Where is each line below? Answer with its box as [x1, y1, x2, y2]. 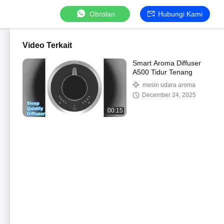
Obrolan [89, 9, 115, 18]
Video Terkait [22, 41, 72, 49]
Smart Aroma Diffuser [132, 59, 201, 67]
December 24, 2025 [142, 91, 196, 98]
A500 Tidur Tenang [132, 68, 192, 76]
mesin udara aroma [142, 81, 195, 88]
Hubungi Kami [158, 9, 202, 18]
